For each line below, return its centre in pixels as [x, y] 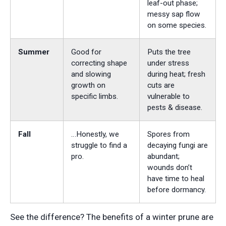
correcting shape [99, 63]
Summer [34, 52]
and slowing [91, 74]
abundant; [163, 157]
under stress [168, 63]
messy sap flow [174, 14]
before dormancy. [177, 190]
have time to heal [176, 179]
